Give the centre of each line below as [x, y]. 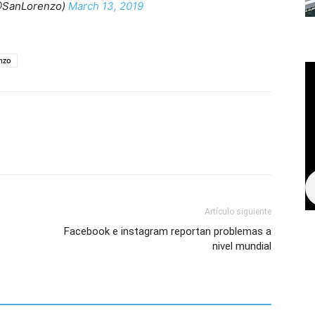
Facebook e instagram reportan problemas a [168, 231]
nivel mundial [242, 246]
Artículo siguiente [238, 212]
